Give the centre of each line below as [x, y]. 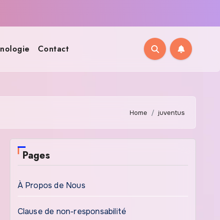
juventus [171, 112]
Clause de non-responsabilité [72, 211]
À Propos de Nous [51, 185]
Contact [53, 49]
